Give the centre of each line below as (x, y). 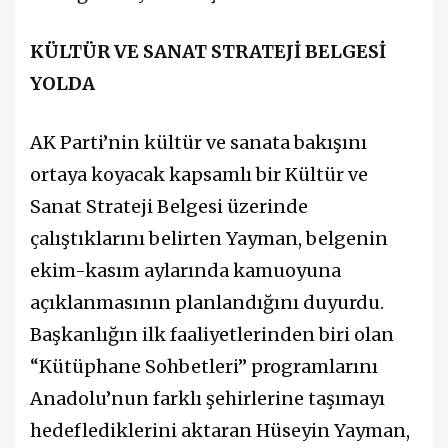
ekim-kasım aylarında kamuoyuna (185, 271)
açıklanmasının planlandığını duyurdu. (207, 303)
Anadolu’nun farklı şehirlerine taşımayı (207, 399)
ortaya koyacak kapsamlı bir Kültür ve (199, 175)
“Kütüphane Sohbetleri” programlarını (204, 367)
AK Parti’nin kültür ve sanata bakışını (198, 143)
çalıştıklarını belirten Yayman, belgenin (209, 239)
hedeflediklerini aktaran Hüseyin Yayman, (220, 431)
